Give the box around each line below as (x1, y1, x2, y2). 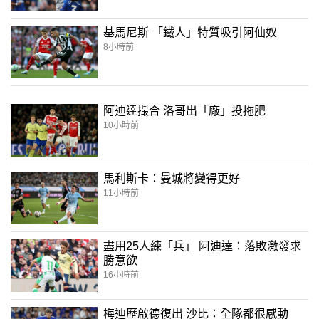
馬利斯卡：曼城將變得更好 (103, 172, 240, 184)
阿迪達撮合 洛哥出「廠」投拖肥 (103, 104, 266, 117)
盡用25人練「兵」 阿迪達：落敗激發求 (103, 239, 301, 252)
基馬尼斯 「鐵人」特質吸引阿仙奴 (103, 26, 277, 38)
